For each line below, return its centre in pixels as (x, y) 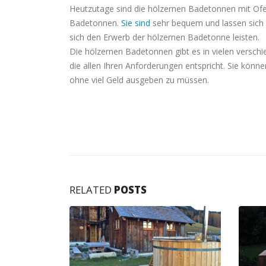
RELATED (92, 189)
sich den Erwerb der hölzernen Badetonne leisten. (164, 37)
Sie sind (136, 23)
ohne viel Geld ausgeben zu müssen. (139, 80)
